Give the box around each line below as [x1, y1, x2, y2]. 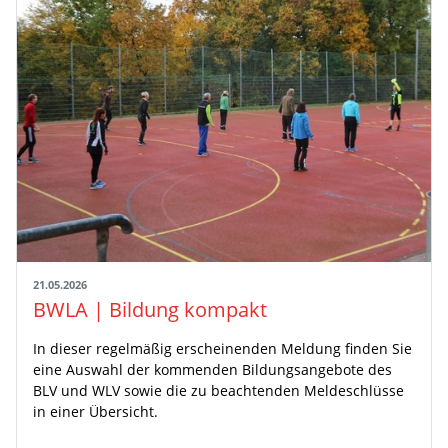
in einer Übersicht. [33, 401, 158, 421]
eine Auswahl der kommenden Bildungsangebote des [33, 359, 392, 379]
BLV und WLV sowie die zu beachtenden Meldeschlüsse [33, 380, 404, 400]
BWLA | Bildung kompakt [33, 295, 267, 323]
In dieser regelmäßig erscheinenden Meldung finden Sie [33, 338, 412, 358]
